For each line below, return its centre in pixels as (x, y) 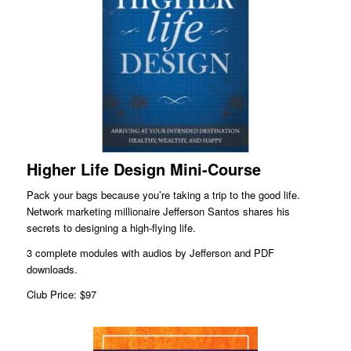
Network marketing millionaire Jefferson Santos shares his (158, 212)
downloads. (52, 270)
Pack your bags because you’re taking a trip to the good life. (163, 195)
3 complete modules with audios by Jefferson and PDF (150, 253)
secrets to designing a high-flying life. (111, 228)
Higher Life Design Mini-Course (143, 169)
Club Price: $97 (61, 295)
